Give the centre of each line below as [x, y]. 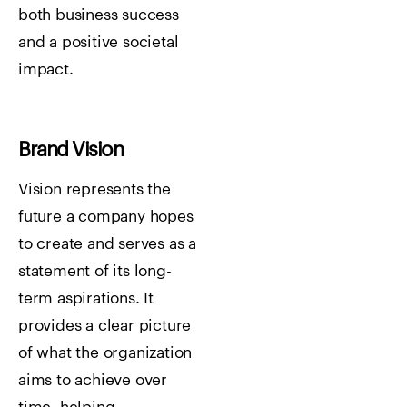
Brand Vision [70, 149]
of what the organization [105, 352]
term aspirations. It [86, 298]
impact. [46, 69]
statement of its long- [95, 271]
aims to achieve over [93, 380]
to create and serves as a [108, 243]
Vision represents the [94, 189]
